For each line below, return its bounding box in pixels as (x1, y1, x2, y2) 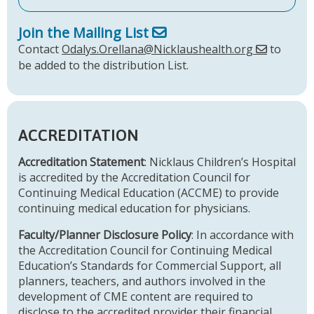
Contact (18, 41, 62, 57)
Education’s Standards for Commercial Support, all (18, 258, 281, 274)
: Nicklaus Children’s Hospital (144, 154, 296, 170)
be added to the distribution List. (18, 57, 189, 73)
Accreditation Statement (18, 154, 144, 170)
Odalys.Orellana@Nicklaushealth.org (62, 41, 253, 57)
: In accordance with (191, 227, 294, 243)
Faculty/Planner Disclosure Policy (18, 227, 191, 243)
